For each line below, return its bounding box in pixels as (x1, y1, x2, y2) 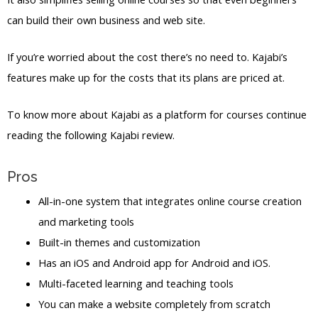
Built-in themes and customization (38, 234, 200, 249)
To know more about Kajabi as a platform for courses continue (7, 107, 307, 122)
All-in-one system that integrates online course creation (38, 193, 302, 208)
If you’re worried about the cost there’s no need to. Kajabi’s (7, 50, 287, 65)
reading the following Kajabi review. (7, 128, 175, 143)
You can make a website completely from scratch (38, 296, 270, 311)
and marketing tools (38, 214, 134, 229)
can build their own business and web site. (7, 12, 205, 27)
